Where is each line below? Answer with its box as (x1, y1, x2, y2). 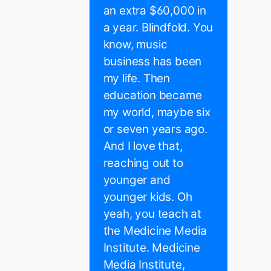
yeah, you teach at (103, 207, 201, 221)
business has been (103, 54, 202, 69)
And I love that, (103, 139, 183, 154)
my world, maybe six (103, 105, 211, 120)
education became (103, 88, 202, 103)
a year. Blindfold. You (103, 21, 214, 35)
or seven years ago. (103, 122, 207, 137)
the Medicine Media (103, 224, 207, 238)
